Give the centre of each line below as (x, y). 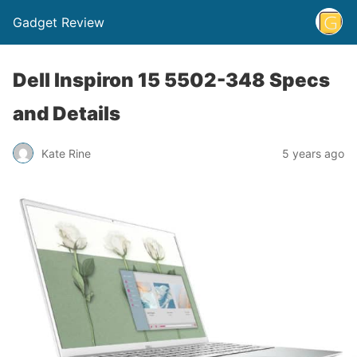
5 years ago (313, 153)
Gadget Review (59, 22)
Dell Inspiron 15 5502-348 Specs (171, 80)
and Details (67, 114)
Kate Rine (66, 153)
